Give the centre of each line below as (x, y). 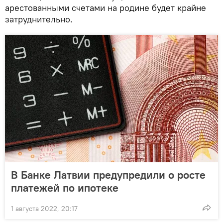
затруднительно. (39, 19)
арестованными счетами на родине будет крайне (106, 7)
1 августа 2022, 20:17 (44, 208)
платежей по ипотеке (65, 187)
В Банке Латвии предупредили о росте (108, 174)
